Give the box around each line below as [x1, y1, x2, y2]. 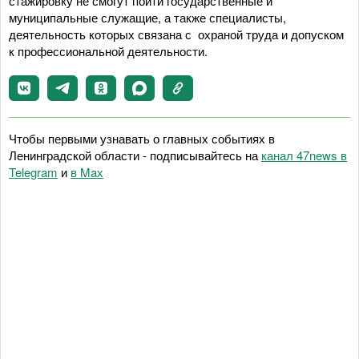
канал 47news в [261, 146, 347, 163]
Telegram [9, 163, 58, 180]
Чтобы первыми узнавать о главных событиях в [9, 129, 275, 147]
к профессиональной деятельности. [9, 42, 208, 59]
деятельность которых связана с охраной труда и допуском [9, 25, 344, 42]
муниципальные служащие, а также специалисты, [9, 8, 286, 26]
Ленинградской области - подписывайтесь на [9, 146, 261, 163]
